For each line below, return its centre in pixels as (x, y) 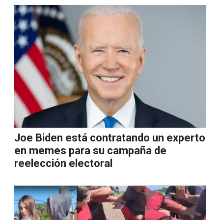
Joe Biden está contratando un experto (110, 138)
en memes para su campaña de (90, 151)
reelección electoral (63, 163)
